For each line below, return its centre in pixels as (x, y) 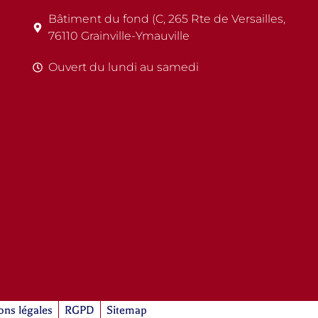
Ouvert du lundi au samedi (124, 67)
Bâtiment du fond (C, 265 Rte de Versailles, (167, 18)
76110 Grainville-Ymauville (119, 35)
